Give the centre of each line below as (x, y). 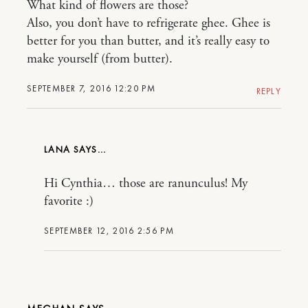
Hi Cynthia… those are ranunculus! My (146, 184)
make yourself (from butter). (100, 59)
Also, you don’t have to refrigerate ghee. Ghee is (148, 23)
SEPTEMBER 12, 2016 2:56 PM (109, 231)
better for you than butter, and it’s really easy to (148, 41)
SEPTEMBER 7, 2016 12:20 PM (91, 88)
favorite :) (69, 201)
